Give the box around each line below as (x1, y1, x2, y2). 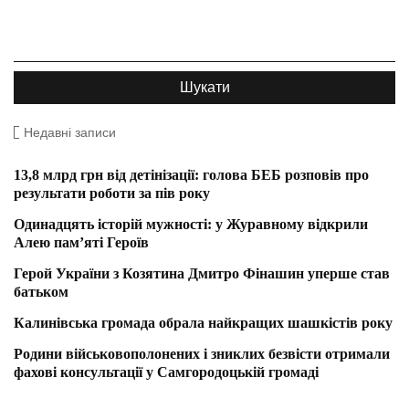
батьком (14, 284, 68, 300)
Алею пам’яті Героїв (14, 235, 149, 251)
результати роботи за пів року (14, 185, 210, 202)
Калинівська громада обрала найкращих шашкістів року (14, 315, 393, 331)
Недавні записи (24, 125, 116, 141)
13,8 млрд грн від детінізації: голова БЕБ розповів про (14, 167, 369, 184)
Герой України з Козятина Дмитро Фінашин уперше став (14, 266, 390, 282)
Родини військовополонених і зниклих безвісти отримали (14, 346, 390, 362)
